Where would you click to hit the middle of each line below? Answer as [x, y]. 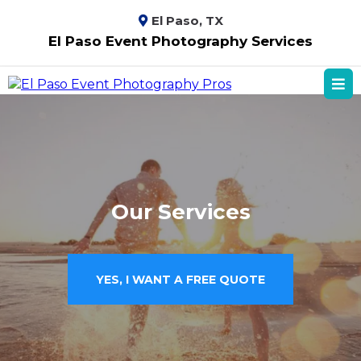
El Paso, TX [187, 21]
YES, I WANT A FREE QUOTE [180, 280]
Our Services [180, 212]
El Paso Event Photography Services [180, 41]
